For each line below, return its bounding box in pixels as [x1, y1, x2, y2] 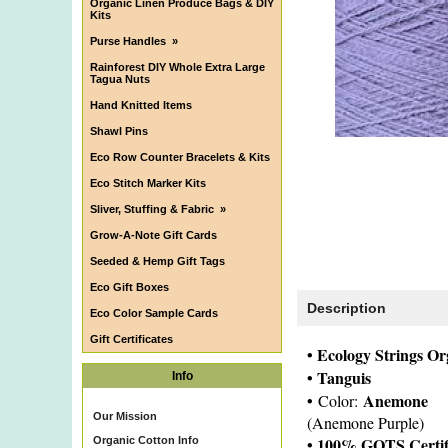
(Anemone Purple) [307, 412, 424, 433]
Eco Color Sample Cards [90, 307, 218, 319]
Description [307, 300, 386, 316]
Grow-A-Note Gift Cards [90, 229, 217, 241]
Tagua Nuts [90, 73, 150, 85]
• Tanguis [307, 366, 371, 389]
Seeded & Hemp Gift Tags [90, 255, 225, 267]
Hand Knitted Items [90, 99, 192, 111]
